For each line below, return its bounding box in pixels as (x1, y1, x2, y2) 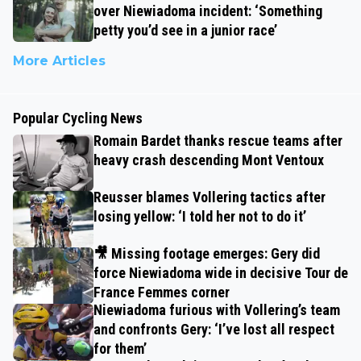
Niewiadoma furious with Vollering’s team (93, 301, 340, 319)
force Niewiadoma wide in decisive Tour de (93, 264, 348, 282)
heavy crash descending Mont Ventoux (93, 151, 324, 169)
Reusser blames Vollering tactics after (93, 189, 326, 206)
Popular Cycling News (13, 110, 143, 127)
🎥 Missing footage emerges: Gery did (93, 245, 320, 263)
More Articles (13, 53, 106, 69)
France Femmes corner (93, 284, 230, 301)
